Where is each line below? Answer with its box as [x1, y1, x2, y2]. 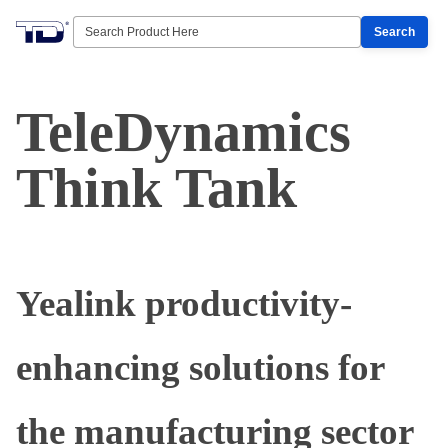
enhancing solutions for [16, 347, 384, 388]
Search [374, 25, 415, 39]
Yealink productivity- [16, 283, 352, 324]
